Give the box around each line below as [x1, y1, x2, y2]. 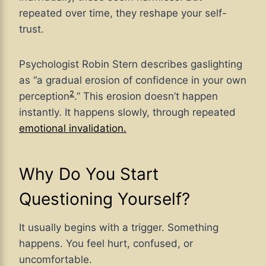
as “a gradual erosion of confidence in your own [19, 74, 246, 87]
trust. [19, 23, 44, 36]
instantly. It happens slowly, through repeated [19, 106, 236, 119]
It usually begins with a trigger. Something [19, 221, 218, 234]
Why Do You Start [19, 164, 159, 185]
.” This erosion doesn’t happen [74, 90, 218, 103]
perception [19, 90, 69, 103]
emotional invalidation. [19, 122, 126, 135]
